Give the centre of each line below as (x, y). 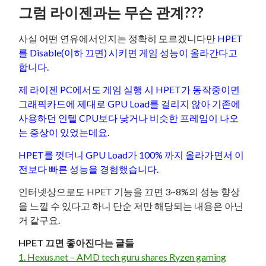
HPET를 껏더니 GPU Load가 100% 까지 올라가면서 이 (132, 155)
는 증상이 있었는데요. (64, 132)
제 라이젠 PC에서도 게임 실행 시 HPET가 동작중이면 (129, 89)
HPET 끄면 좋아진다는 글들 (77, 243)
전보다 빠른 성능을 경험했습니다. (89, 169)
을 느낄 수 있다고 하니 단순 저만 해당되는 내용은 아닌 (131, 206)
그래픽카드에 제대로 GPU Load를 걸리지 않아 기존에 (130, 104)
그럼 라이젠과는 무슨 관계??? (111, 12)
